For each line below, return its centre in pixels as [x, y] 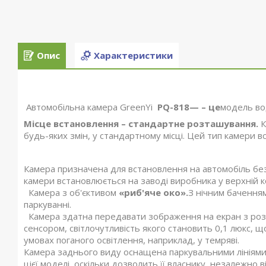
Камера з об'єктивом [71, 192]
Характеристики [133, 56]
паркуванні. [47, 204]
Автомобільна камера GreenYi [88, 107]
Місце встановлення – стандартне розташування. [142, 123]
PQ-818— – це [186, 107]
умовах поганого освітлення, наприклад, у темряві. [132, 240]
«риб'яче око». [153, 192]
